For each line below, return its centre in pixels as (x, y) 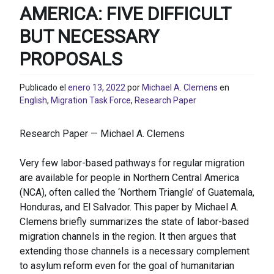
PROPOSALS (71, 59)
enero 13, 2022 (97, 88)
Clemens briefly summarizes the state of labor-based (134, 222)
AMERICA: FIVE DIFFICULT (125, 13)
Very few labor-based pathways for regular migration (132, 163)
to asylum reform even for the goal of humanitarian (127, 266)
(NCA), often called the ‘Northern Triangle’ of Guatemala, (137, 193)
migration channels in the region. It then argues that (128, 237)
